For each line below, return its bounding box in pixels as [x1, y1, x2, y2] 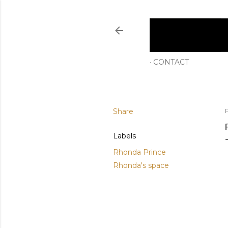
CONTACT [153, 57, 189, 67]
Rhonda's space [113, 160, 169, 170]
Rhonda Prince [113, 147, 166, 157]
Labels [113, 131, 136, 140]
